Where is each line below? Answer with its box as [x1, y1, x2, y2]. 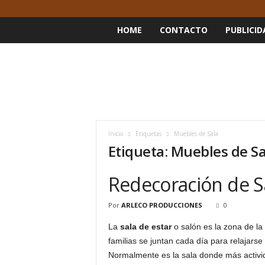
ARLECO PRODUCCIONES [121, 201, 202, 209]
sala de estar [119, 222, 172, 231]
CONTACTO [159, 24, 208, 35]
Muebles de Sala [173, 130, 218, 138]
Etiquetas [135, 130, 161, 138]
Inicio [108, 130, 123, 138]
